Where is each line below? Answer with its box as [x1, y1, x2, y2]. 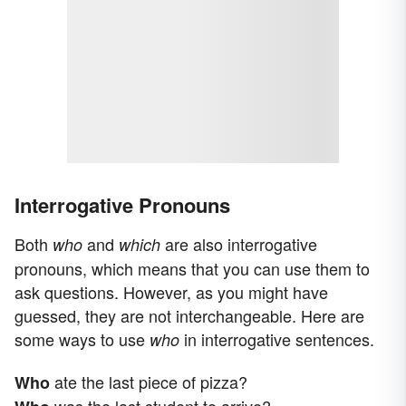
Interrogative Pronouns [14, 189, 230, 219]
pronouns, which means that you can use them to [14, 256, 370, 280]
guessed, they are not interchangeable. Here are [14, 303, 364, 327]
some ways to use [14, 326, 150, 351]
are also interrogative [160, 231, 317, 256]
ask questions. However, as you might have [14, 279, 328, 304]
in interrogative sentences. [179, 326, 374, 351]
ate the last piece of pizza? [50, 369, 247, 393]
